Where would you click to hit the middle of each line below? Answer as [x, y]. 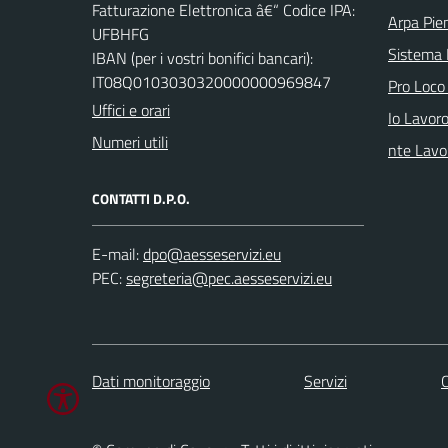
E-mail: [115, 254]
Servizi [325, 380]
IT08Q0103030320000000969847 [211, 82]
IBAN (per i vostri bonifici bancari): [202, 58]
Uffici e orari [131, 110]
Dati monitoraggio [151, 380]
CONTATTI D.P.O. [141, 198]
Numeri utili [130, 142]
